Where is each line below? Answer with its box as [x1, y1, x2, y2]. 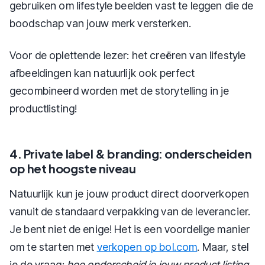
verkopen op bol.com [96, 241, 198, 253]
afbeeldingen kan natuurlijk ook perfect [9, 67, 195, 79]
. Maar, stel [197, 241, 249, 253]
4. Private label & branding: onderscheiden [9, 146, 252, 161]
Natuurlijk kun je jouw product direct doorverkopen [9, 188, 250, 200]
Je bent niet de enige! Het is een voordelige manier [9, 223, 250, 235]
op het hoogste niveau [9, 161, 136, 176]
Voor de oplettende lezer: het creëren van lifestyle [9, 49, 246, 62]
